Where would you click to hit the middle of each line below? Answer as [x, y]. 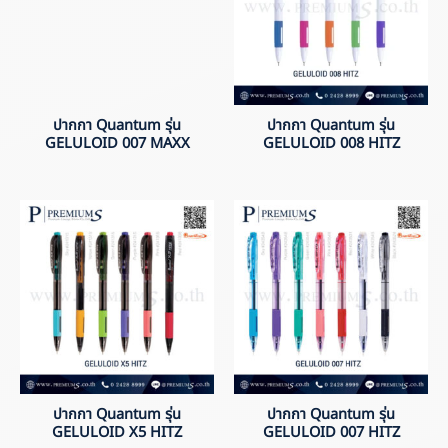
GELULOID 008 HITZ [331, 143]
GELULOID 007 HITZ [331, 432]
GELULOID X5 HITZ [117, 432]
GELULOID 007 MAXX [117, 143]
